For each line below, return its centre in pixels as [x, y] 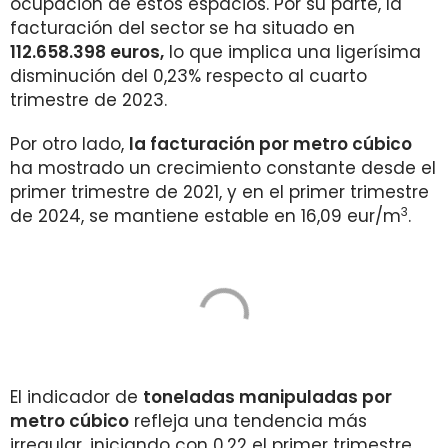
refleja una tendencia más [248, 421]
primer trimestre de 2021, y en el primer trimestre [219, 192]
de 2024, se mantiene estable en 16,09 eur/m [205, 216]
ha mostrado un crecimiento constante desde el [223, 168]
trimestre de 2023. [88, 100]
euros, [137, 52]
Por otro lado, [69, 144]
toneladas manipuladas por [267, 397]
